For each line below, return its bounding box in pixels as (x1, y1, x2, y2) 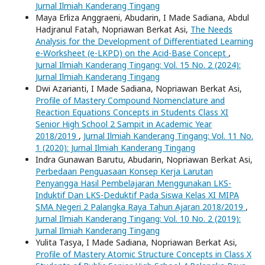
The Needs (190, 23, 232, 35)
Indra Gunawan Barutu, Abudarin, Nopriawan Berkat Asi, (35, 153, 253, 165)
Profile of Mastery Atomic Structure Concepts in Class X (35, 248, 251, 260)
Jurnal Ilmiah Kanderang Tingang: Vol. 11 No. (83, 130, 253, 141)
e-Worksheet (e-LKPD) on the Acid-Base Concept (35, 47, 228, 59)
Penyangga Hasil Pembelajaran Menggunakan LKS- (35, 177, 231, 189)
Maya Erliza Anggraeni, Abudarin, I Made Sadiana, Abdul (35, 11, 249, 23)
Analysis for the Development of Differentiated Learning (35, 35, 253, 47)
